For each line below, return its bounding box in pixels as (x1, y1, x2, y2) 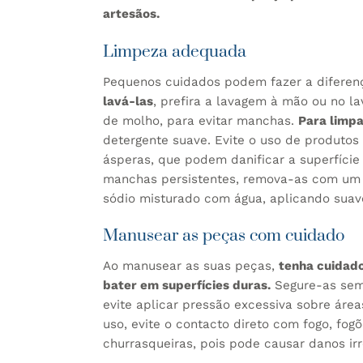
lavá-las (103, 93, 153, 109)
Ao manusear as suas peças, (103, 258, 279, 273)
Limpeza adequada (103, 41, 246, 63)
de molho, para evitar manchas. (103, 113, 298, 128)
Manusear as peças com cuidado (103, 225, 344, 247)
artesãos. (103, 6, 160, 22)
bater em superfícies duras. (103, 277, 271, 293)
